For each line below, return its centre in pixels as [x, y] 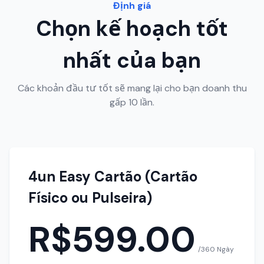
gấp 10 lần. [132, 102]
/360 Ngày [216, 249]
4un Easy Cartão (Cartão [113, 176]
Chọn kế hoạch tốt [132, 29]
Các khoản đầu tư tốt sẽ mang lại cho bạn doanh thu [132, 88]
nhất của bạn [132, 60]
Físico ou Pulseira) [90, 198]
